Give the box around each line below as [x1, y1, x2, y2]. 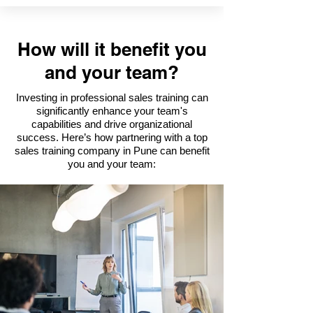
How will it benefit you [17, 38, 207, 60]
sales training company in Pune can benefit [14, 145, 210, 156]
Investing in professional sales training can [15, 92, 208, 103]
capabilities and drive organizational [31, 118, 192, 130]
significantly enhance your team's [36, 105, 188, 117]
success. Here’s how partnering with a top [16, 131, 208, 143]
